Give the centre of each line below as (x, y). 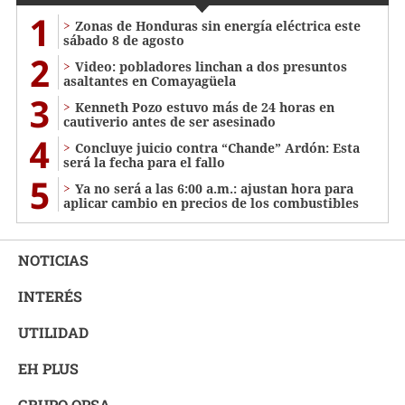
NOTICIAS (53, 260)
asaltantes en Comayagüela (150, 81)
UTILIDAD (53, 333)
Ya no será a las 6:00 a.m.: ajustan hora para (214, 189)
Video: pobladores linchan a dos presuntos (211, 67)
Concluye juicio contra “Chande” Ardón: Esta (217, 148)
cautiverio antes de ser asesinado (170, 122)
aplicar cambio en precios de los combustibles (211, 203)
